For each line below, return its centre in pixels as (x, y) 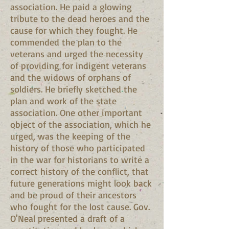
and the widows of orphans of (71, 77)
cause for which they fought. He (74, 30)
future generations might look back (81, 183)
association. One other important (76, 112)
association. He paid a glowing (71, 7)
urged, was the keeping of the (70, 136)
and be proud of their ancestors (73, 195)
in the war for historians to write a (80, 159)
